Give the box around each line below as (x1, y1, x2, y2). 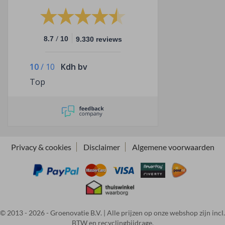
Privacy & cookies (11, 142, 71, 152)
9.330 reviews (76, 35, 122, 43)
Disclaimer (83, 142, 120, 152)
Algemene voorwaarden (132, 142, 214, 152)
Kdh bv (61, 61, 87, 72)
